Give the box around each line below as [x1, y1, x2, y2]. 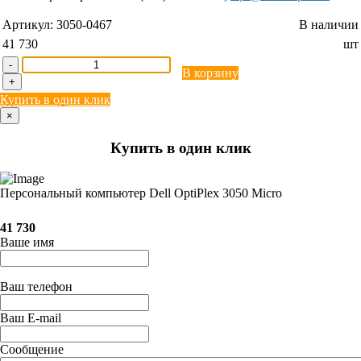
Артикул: [2, 17, 56, 31]
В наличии [299, 17, 359, 31]
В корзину [182, 65, 239, 80]
